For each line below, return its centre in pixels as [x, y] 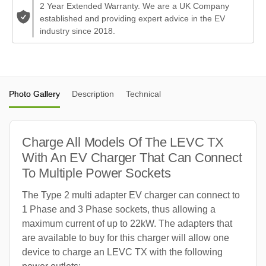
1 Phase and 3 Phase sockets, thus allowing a [119, 210]
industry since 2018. [78, 31]
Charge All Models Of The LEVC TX [123, 142]
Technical [143, 94]
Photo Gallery [34, 94]
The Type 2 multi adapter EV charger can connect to [131, 195]
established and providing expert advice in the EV [133, 19]
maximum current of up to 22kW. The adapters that [127, 224]
